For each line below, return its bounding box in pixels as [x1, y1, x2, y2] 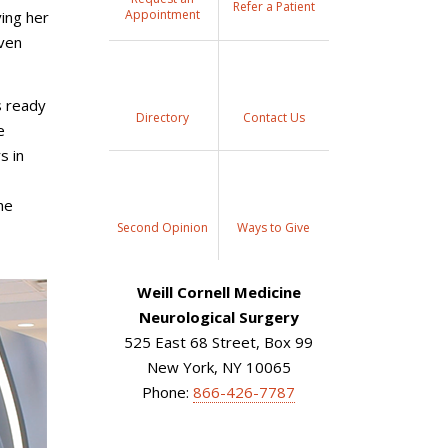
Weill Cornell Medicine [136, 282, 301, 302]
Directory [136, 108, 190, 126]
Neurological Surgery [138, 307, 299, 327]
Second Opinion [117, 218, 209, 236]
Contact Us [242, 108, 305, 126]
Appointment [125, 6, 201, 23]
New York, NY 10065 [146, 357, 291, 377]
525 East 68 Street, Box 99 [124, 332, 313, 352]
